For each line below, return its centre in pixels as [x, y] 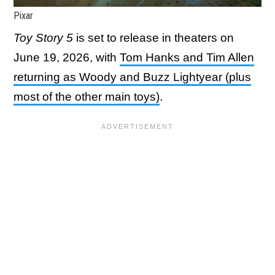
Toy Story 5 [43, 37]
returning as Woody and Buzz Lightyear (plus [132, 77]
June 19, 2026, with [67, 57]
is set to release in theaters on [153, 37]
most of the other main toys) [87, 96]
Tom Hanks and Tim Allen [187, 57]
